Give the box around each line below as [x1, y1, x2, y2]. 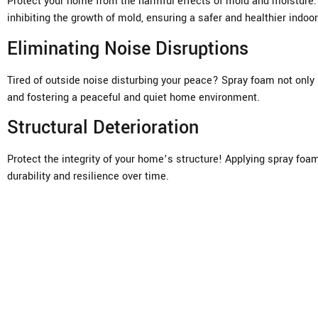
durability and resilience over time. [7, 168, 169, 184]
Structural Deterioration [7, 114, 199, 141]
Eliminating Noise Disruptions [7, 35, 248, 62]
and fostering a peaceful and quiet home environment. [7, 89, 260, 105]
